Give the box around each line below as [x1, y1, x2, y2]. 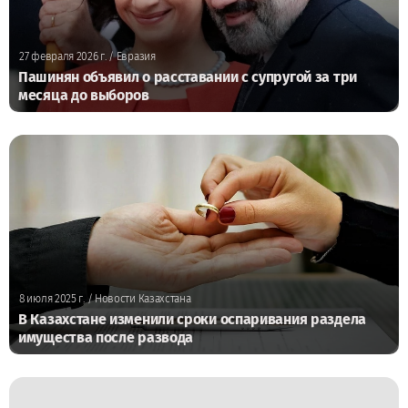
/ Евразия [106, 50, 156, 64]
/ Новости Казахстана [84, 292, 191, 306]
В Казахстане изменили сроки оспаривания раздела [18, 311, 366, 329]
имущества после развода [18, 329, 194, 347]
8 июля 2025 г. [19, 292, 85, 306]
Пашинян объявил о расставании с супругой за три [18, 68, 357, 87]
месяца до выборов [18, 87, 149, 105]
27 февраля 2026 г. [19, 50, 107, 64]
